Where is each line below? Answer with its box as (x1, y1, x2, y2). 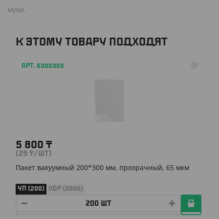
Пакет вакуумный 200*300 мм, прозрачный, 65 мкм (16, 162, 189, 172)
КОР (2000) (48, 186, 83, 192)
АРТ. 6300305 (22, 63, 64, 69)
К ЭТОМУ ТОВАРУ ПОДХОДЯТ (16, 37, 168, 47)
